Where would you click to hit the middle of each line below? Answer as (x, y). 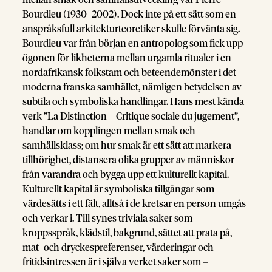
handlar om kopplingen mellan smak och (109, 131)
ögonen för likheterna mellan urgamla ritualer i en (127, 58)
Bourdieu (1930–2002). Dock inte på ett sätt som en (130, 15)
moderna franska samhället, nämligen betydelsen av (132, 87)
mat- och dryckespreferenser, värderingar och (118, 248)
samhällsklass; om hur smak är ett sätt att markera (127, 146)
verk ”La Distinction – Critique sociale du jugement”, (131, 117)
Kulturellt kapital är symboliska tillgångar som (119, 189)
